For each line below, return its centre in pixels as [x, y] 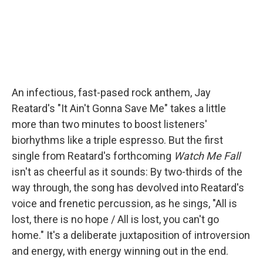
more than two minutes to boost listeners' [109, 124]
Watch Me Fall [207, 156]
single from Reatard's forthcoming [93, 156]
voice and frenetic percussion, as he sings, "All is [124, 203]
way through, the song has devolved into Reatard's [128, 188]
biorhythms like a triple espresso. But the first [117, 140]
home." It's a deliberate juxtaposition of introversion [131, 235]
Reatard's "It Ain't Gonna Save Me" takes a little [119, 108]
